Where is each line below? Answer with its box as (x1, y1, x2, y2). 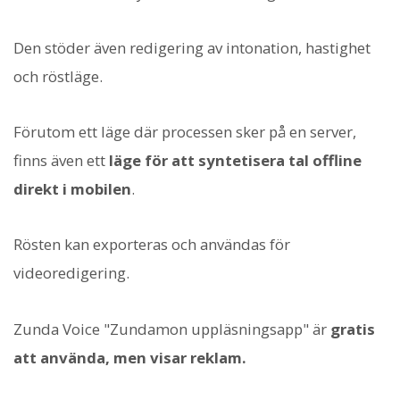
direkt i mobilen (13, 179, 131, 200)
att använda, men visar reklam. (13, 346, 246, 368)
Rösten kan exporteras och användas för (13, 234, 290, 255)
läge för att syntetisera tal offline (109, 150, 362, 171)
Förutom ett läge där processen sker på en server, (13, 121, 356, 143)
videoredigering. (13, 262, 129, 284)
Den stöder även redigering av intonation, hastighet (13, 37, 371, 58)
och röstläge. (13, 65, 103, 87)
